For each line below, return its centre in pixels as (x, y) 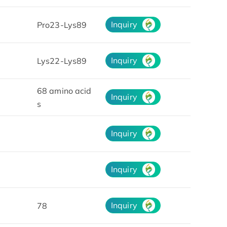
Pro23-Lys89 (62, 25)
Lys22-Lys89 (62, 61)
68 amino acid (64, 90)
